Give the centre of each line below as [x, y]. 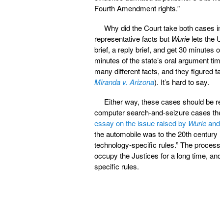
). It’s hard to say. [182, 82]
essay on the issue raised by [141, 123]
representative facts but [133, 38]
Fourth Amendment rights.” [137, 8]
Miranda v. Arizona [124, 82]
